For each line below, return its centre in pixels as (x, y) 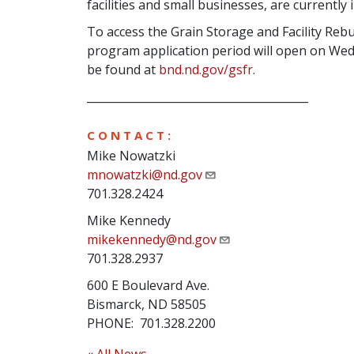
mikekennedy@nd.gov (151, 239)
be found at (122, 70)
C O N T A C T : (128, 135)
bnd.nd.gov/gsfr (205, 70)
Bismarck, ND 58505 (146, 304)
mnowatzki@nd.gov (144, 175)
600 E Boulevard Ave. (148, 285)
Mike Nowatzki (131, 156)
